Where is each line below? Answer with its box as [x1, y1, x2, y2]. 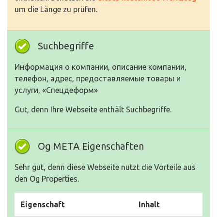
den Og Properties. [15, 174, 79, 184]
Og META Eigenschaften [38, 140, 144, 152]
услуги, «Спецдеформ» [15, 86, 98, 95]
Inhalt [139, 200, 160, 209]
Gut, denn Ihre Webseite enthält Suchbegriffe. [15, 105, 171, 114]
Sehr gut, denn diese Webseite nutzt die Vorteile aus [15, 163, 196, 172]
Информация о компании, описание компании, [15, 62, 186, 72]
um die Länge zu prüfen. [15, 5, 97, 14]
